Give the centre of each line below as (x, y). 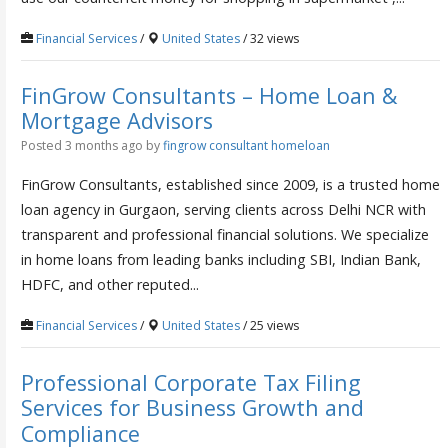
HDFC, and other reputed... (109, 284)
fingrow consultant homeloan (246, 145)
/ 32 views (269, 38)
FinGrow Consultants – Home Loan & (208, 95)
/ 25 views (269, 325)
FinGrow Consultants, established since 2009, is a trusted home (230, 184)
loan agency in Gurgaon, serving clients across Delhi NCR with (223, 209)
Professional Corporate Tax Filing (190, 382)
